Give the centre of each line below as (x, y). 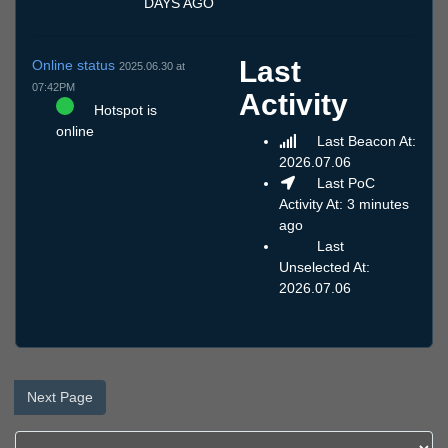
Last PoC (343, 183)
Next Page (60, 397)
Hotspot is (123, 109)
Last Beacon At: (364, 141)
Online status (75, 64)
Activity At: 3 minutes (344, 204)
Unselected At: (324, 267)
